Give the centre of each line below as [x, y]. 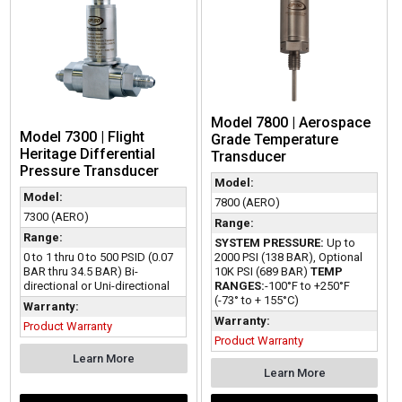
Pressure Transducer [90, 170]
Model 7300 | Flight [83, 136]
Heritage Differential [88, 153]
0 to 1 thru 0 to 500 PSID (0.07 [99, 257]
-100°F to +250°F [307, 285]
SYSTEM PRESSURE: [269, 242]
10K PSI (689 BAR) [262, 271]
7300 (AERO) [57, 216]
